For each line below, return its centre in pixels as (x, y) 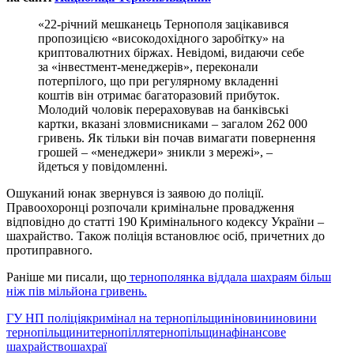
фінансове (259, 333)
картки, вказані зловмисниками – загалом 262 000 (173, 124)
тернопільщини (48, 333)
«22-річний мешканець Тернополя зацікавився (163, 24)
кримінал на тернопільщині (160, 318)
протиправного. (49, 250)
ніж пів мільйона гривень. (77, 292)
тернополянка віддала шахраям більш (229, 277)
